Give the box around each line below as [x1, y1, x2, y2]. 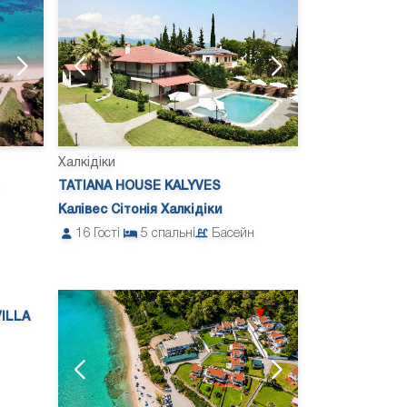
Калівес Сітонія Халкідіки [58, 204, 222, 217]
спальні [152, 228, 195, 241]
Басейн [212, 228, 254, 241]
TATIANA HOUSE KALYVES [58, 181, 221, 194]
